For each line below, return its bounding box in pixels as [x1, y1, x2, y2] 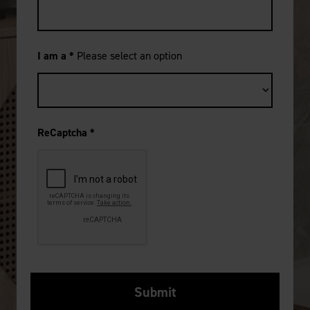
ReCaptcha [37, 125, 90, 140]
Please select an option [77, 48, 182, 64]
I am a [37, 48, 69, 64]
